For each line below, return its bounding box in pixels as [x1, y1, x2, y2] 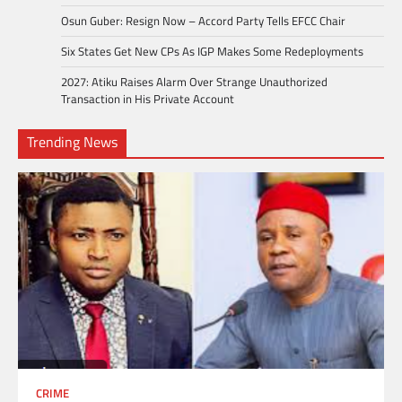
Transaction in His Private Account [61, 89, 234, 108]
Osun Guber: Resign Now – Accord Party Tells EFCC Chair [61, 11, 345, 30]
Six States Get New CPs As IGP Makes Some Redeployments [61, 41, 363, 60]
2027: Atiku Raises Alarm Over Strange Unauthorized [61, 72, 328, 91]
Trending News [27, 130, 118, 153]
